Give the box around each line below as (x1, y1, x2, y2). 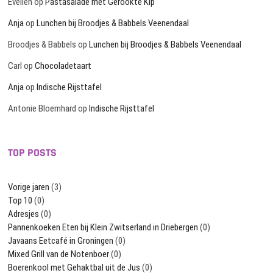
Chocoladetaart (35, 60, 92, 72)
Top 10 (8, 195, 33, 207)
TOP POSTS (8, 146, 57, 160)
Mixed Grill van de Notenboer (8, 249, 110, 260)
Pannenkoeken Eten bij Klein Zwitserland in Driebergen (8, 222, 199, 233)
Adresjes (8, 208, 40, 220)
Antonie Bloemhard (8, 103, 77, 115)
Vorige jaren (8, 182, 50, 193)
